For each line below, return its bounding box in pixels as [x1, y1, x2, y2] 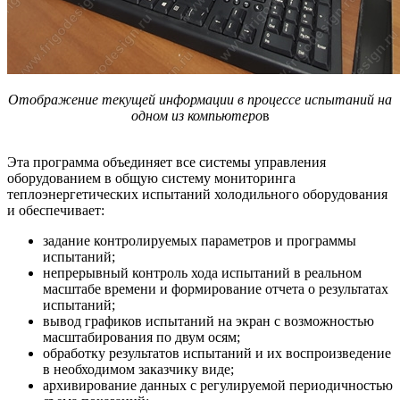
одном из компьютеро [130, 107, 262, 123]
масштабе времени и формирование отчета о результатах [43, 280, 388, 296]
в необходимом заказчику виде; [43, 361, 237, 377]
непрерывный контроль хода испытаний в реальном [43, 264, 362, 280]
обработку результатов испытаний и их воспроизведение [43, 345, 391, 361]
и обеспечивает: [7, 202, 104, 218]
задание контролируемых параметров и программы [43, 232, 356, 248]
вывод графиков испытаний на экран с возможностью [43, 312, 374, 329]
